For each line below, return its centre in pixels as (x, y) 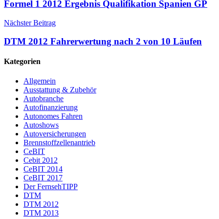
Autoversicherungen (55, 133)
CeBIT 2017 (43, 177)
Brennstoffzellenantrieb (59, 142)
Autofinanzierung (51, 107)
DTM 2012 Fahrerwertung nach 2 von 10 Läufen (103, 42)
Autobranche (44, 98)
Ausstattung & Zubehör (60, 89)
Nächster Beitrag (30, 22)
